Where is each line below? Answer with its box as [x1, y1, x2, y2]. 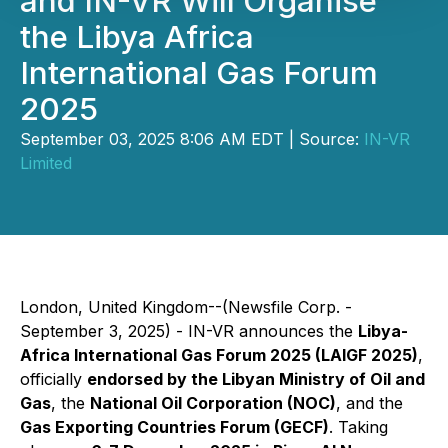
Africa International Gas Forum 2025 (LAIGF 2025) [20, 345, 418, 365]
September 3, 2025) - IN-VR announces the [20, 321, 358, 341]
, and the [336, 393, 403, 413]
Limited [20, 153, 72, 173]
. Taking [329, 417, 388, 437]
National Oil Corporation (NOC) [90, 393, 336, 413]
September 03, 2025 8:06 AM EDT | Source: [20, 129, 364, 149]
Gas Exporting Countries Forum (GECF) [20, 417, 329, 437]
